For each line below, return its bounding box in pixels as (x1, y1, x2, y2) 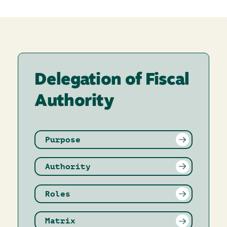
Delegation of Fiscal (34, 71, 190, 89)
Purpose (45, 134, 81, 144)
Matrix (45, 216, 76, 226)
